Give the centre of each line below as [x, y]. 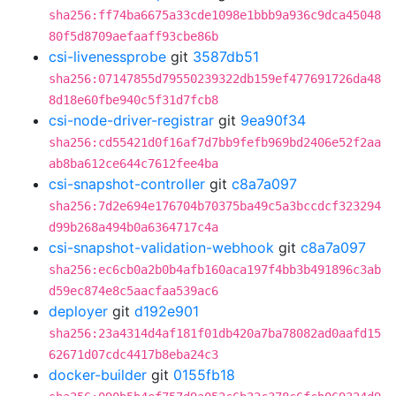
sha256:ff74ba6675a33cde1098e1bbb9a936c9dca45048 [215, 15]
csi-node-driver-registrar [131, 120]
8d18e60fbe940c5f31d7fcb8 [133, 100]
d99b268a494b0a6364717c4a [133, 227]
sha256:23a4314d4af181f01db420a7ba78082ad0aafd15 [215, 333]
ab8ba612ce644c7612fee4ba [133, 164]
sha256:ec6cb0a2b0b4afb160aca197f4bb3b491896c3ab [215, 270]
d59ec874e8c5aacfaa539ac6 [133, 291]
